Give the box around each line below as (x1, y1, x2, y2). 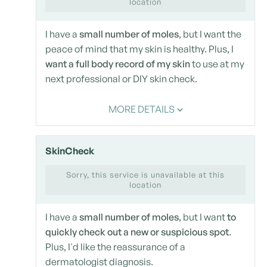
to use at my (190, 58, 244, 70)
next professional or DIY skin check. (45, 73, 197, 85)
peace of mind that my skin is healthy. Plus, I (45, 43, 234, 55)
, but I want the (179, 28, 241, 41)
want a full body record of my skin (45, 58, 190, 70)
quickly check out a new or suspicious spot (45, 226, 229, 238)
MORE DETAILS (108, 103, 175, 116)
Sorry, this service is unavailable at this (66, 170, 225, 180)
